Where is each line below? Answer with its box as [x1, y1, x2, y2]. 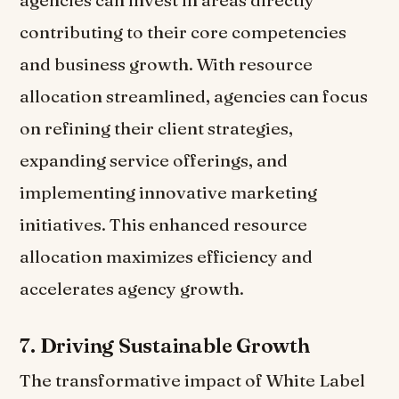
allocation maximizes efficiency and [20, 246, 313, 268]
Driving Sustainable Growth [39, 332, 310, 358]
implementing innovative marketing [20, 182, 318, 204]
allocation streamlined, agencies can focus [20, 85, 369, 108]
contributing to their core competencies [20, 21, 347, 44]
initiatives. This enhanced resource [20, 214, 308, 236]
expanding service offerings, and [20, 150, 289, 172]
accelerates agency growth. [20, 278, 245, 300]
